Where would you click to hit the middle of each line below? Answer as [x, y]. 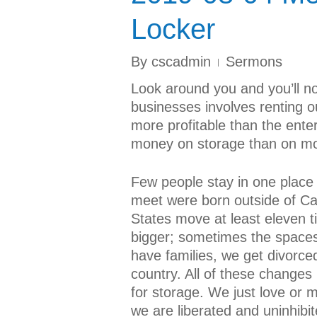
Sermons [254, 62]
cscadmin [181, 62]
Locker [173, 29]
